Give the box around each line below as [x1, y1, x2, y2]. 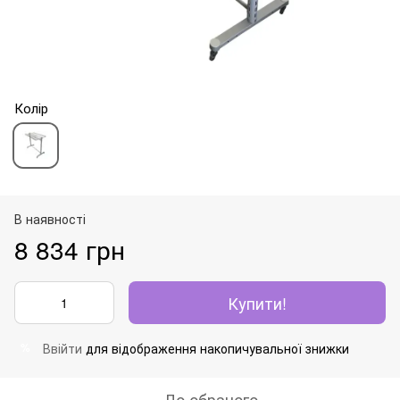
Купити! [228, 290, 287, 314]
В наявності [14, 209, 86, 228]
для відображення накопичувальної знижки [82, 338, 349, 357]
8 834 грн [14, 230, 125, 267]
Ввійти [43, 338, 82, 357]
